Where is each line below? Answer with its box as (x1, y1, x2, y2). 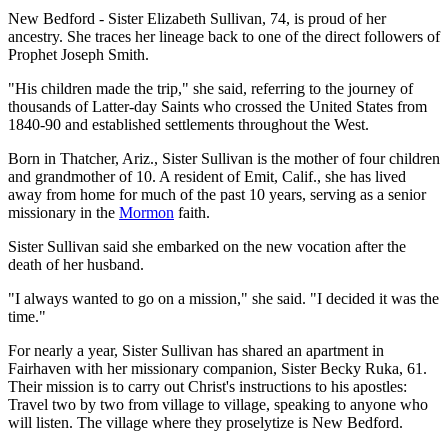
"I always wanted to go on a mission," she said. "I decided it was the (8, 290, 439, 308)
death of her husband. (8, 256, 144, 274)
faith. (174, 204, 210, 222)
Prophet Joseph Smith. (8, 46, 149, 64)
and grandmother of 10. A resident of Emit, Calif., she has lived (8, 168, 406, 186)
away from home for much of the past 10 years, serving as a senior (8, 186, 426, 204)
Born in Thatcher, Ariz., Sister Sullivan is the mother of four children (8, 150, 440, 168)
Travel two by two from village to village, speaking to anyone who (8, 396, 428, 414)
